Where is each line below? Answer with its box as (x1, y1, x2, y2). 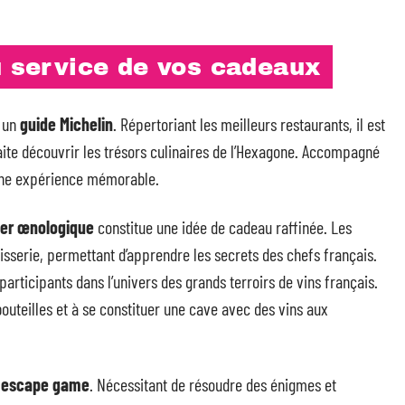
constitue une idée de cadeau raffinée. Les (94, 215, 352, 238)
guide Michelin (20, 112, 113, 135)
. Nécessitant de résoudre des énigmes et (89, 372, 336, 395)
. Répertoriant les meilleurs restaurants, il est (113, 112, 385, 135)
